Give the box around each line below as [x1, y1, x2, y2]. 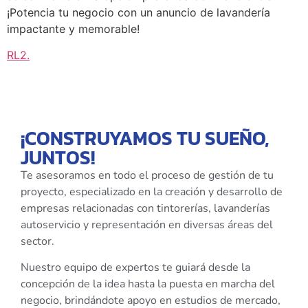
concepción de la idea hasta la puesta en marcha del [21, 276, 275, 291]
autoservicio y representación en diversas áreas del [21, 217, 273, 232]
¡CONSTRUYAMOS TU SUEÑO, [21, 123, 269, 153]
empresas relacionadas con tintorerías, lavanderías [21, 200, 270, 216]
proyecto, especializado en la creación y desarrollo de [21, 184, 283, 199]
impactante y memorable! [7, 21, 140, 36]
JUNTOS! [21, 142, 95, 172]
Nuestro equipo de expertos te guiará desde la [21, 259, 250, 275]
